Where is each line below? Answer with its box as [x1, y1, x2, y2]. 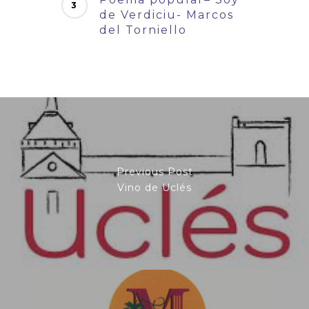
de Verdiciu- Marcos [99, 8, 234, 22]
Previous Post [116, 165, 193, 178]
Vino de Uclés [117, 181, 192, 194]
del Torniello [99, 23, 187, 37]
